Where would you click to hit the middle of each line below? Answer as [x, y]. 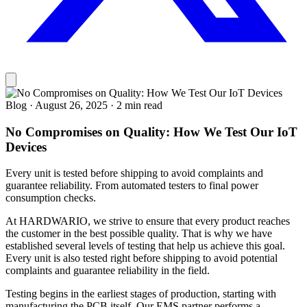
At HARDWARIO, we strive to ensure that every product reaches [148, 221]
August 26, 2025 [73, 105]
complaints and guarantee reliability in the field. [108, 271]
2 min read [139, 105]
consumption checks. [51, 198]
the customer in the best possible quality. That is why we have [139, 234]
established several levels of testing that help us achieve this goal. [145, 246]
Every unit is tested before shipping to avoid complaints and [134, 173]
